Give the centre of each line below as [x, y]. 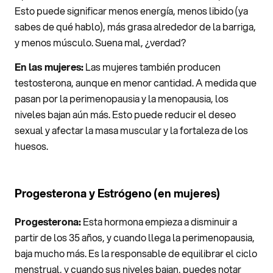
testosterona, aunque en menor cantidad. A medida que [136, 83]
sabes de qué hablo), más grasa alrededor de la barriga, [135, 26]
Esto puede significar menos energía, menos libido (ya [131, 10]
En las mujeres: [49, 67]
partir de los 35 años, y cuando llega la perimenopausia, [135, 238]
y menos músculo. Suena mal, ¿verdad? [100, 42]
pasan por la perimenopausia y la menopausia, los [122, 99]
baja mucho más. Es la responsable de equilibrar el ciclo [136, 253]
